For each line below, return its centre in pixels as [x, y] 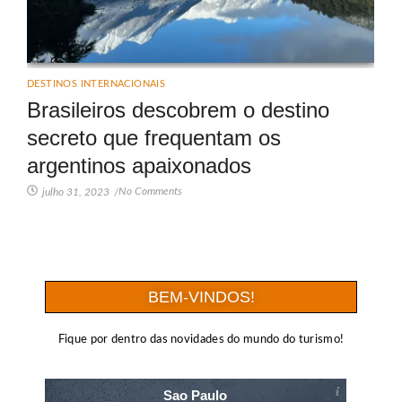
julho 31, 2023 [76, 192]
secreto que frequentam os [154, 137]
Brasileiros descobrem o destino [178, 109]
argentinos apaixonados [139, 165]
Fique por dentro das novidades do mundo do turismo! [201, 339]
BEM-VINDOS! [201, 297]
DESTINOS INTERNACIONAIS [96, 83]
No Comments [150, 191]
